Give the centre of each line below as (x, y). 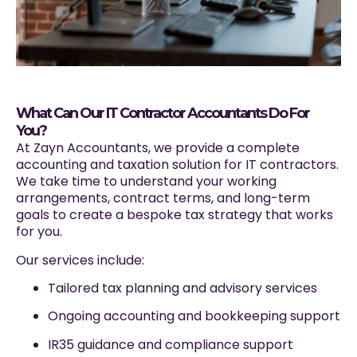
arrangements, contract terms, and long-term (163, 198)
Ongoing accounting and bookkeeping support (194, 316)
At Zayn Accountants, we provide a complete (158, 148)
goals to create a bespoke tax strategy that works (175, 215)
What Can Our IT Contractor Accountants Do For (163, 114)
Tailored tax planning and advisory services (182, 288)
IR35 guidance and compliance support (171, 344)
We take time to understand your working (146, 182)
